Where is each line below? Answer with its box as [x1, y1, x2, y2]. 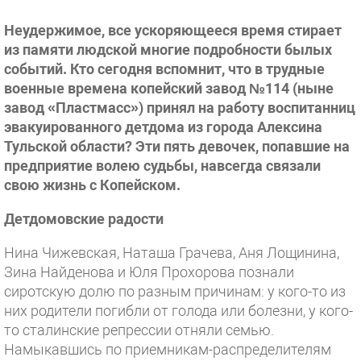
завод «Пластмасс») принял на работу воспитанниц [4, 99, 355, 116]
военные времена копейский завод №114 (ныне [4, 80, 334, 97]
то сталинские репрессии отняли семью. [4, 322, 274, 338]
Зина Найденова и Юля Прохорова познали [4, 263, 294, 280]
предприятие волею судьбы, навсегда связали [4, 157, 321, 174]
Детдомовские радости [4, 210, 164, 227]
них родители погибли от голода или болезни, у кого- [4, 302, 353, 319]
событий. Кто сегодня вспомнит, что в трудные [4, 60, 325, 77]
